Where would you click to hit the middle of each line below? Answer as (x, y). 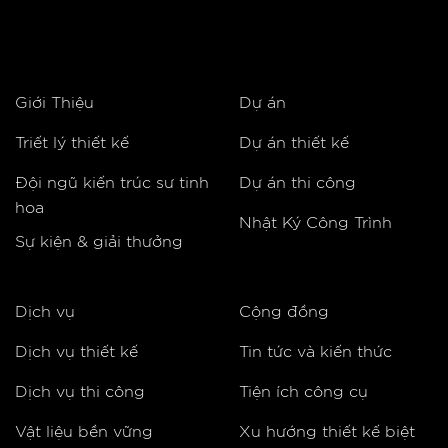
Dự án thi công (297, 182)
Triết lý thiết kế (72, 142)
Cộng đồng (284, 312)
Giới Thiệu (54, 102)
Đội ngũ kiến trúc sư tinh (112, 182)
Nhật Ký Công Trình (315, 222)
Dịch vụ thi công (80, 392)
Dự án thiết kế (294, 142)
